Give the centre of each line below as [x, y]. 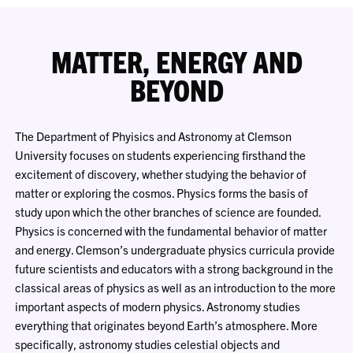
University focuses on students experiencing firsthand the [161, 154]
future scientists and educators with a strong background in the [175, 268]
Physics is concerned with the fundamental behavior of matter [171, 230]
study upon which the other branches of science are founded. [168, 211]
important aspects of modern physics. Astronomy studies [158, 306]
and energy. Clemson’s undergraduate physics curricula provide [175, 249]
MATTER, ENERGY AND [176, 60]
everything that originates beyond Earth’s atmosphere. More [167, 325]
